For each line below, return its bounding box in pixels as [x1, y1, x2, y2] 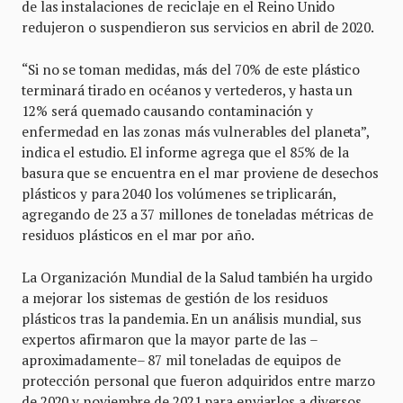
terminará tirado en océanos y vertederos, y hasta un [22, 81, 354, 100]
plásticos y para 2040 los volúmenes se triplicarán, [22, 184, 336, 203]
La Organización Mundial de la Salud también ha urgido [22, 268, 373, 287]
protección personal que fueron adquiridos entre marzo [22, 372, 376, 390]
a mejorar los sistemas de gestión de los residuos [22, 289, 328, 308]
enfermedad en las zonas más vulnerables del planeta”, [22, 122, 370, 141]
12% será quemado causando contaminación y [22, 102, 314, 121]
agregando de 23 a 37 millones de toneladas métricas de [22, 205, 373, 224]
